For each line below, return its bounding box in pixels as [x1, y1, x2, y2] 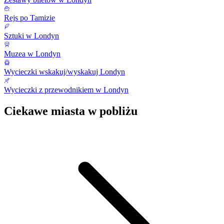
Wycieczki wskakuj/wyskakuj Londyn [4, 67, 125, 76]
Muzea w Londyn [4, 49, 60, 58]
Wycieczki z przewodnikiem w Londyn [4, 85, 128, 94]
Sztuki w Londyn [4, 31, 59, 40]
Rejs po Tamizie [4, 13, 55, 22]
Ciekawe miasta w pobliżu [4, 104, 137, 117]
